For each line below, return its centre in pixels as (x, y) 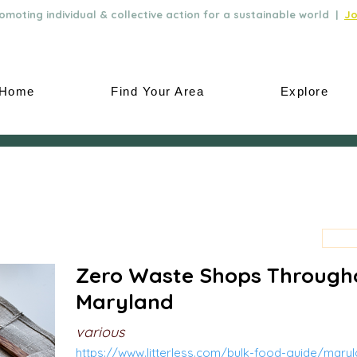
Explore (304, 91)
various (100, 332)
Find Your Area (158, 91)
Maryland (125, 302)
